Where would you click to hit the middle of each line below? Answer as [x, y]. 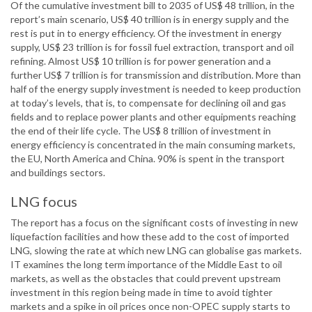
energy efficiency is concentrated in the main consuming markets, [153, 145]
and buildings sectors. [58, 173]
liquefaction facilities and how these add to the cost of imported [150, 237]
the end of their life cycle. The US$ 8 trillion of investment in [141, 131]
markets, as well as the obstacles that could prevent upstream [146, 279]
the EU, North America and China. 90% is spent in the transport [148, 159]
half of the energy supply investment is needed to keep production [156, 89]
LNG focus [44, 202]
